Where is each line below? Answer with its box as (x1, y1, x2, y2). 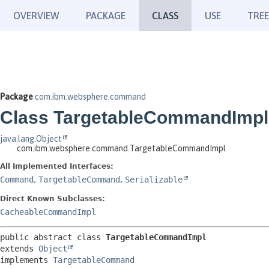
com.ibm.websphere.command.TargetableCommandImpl (17, 144, 226, 153)
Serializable (125, 175, 183, 184)
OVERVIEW (13, 10, 59, 21)
